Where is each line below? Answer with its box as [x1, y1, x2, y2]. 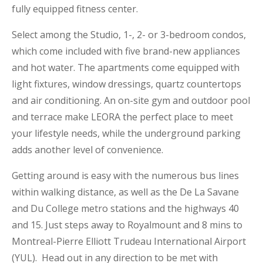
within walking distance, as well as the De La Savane [12, 186, 239, 199]
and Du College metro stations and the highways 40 [12, 202, 239, 215]
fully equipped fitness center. [12, 2, 138, 16]
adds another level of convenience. [12, 143, 163, 157]
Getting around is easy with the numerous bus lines [12, 169, 239, 183]
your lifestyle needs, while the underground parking [12, 127, 241, 140]
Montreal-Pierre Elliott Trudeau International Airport [12, 235, 246, 248]
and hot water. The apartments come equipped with [12, 61, 240, 75]
